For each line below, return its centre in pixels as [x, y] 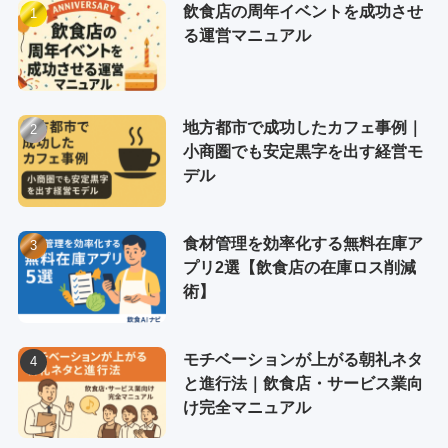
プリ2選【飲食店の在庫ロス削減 [299, 266]
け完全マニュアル [246, 406]
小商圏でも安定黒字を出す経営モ [302, 150]
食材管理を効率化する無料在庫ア [302, 242]
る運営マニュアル [246, 35]
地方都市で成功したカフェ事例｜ [302, 126]
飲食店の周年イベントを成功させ [302, 11]
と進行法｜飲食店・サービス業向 [302, 382]
